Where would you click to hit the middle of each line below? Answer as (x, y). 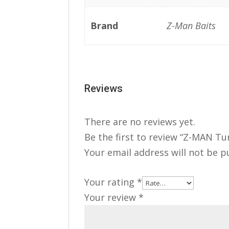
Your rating (111, 182)
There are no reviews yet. (140, 122)
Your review (112, 197)
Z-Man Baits (191, 26)
